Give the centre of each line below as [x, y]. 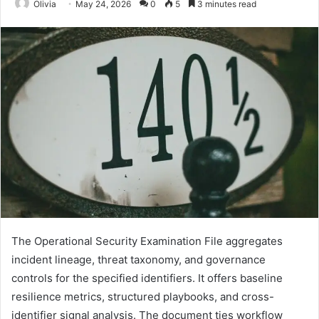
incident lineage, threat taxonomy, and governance [138, 260]
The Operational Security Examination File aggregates [147, 241]
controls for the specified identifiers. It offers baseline [147, 278]
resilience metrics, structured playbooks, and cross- [143, 297]
